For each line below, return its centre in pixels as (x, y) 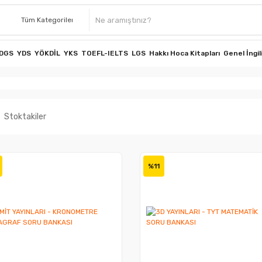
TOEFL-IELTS (105, 53)
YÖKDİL (47, 53)
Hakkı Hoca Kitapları (185, 53)
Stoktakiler (25, 117)
